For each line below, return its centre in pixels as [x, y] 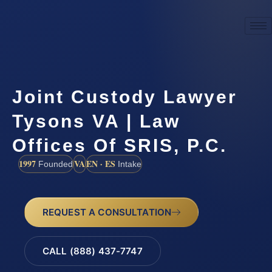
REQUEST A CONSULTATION [107, 212]
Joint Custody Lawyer [125, 97]
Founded [54, 164]
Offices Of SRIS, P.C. [120, 145]
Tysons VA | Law [96, 121]
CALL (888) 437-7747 [92, 251]
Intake [128, 164]
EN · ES [101, 163]
